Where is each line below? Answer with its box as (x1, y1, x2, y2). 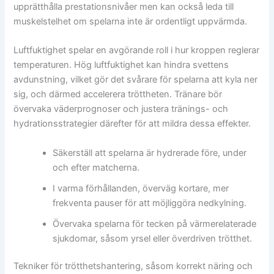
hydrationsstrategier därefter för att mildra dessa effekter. (13, 118, 251, 130)
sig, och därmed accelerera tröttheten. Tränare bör (13, 89, 223, 100)
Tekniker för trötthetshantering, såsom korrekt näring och (13, 261, 253, 272)
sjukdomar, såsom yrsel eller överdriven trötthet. (53, 232, 253, 244)
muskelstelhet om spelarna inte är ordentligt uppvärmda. (13, 15, 248, 27)
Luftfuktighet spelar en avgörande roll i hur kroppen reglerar (13, 45, 260, 56)
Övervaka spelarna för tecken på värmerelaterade (53, 218, 257, 229)
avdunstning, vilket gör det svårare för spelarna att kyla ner (13, 74, 258, 86)
